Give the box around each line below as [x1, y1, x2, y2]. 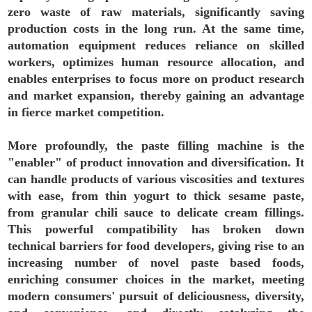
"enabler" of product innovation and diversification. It [8, 155, 304, 169]
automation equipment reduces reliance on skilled [8, 38, 304, 52]
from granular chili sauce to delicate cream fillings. [8, 205, 304, 219]
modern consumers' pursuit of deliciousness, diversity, [8, 289, 304, 303]
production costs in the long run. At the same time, [8, 22, 304, 36]
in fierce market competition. [8, 105, 165, 119]
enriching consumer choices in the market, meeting [8, 272, 304, 286]
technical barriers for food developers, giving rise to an [8, 239, 304, 253]
